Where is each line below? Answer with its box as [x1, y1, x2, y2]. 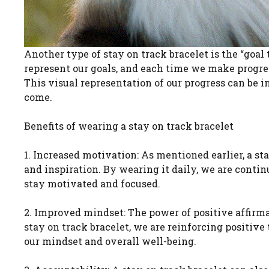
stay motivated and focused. [24, 177, 160, 190]
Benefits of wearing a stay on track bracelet [24, 119, 234, 133]
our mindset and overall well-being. [24, 235, 196, 248]
